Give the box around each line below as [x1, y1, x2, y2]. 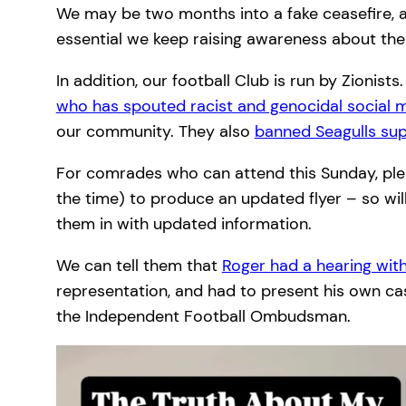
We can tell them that [55, 254, 222, 276]
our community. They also [55, 120, 255, 142]
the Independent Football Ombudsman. [55, 304, 351, 327]
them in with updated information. [55, 212, 312, 235]
